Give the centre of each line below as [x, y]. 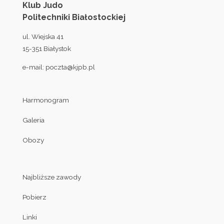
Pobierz [34, 197]
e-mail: [34, 67]
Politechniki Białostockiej [74, 17]
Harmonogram [45, 100]
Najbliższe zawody [51, 177]
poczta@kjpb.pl [70, 67]
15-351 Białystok [46, 48]
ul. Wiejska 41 [43, 36]
